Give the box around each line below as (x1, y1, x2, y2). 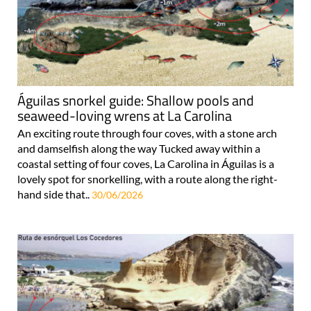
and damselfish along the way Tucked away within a (17, 142, 260, 155)
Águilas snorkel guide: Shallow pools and (17, 90, 254, 112)
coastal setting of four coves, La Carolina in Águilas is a (17, 157, 274, 171)
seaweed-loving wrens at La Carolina (17, 105, 232, 127)
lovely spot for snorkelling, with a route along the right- (17, 172, 278, 186)
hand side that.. (17, 187, 92, 201)
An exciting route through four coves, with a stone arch (17, 126, 277, 140)
